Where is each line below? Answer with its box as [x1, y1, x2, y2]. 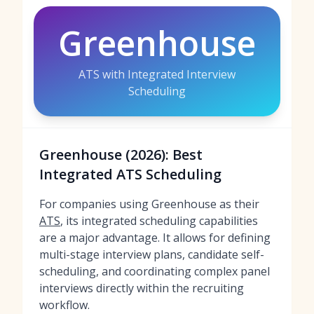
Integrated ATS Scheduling [39, 165, 221, 184]
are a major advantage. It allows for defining [39, 230, 271, 245]
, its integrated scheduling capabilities [60, 213, 258, 228]
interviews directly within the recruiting [39, 280, 244, 296]
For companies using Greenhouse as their [39, 196, 259, 212]
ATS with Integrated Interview [78, 67, 235, 82]
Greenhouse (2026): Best [39, 145, 203, 164]
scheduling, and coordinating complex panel [39, 264, 270, 279]
